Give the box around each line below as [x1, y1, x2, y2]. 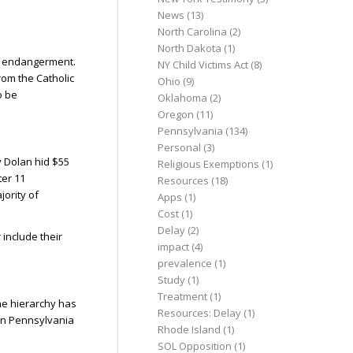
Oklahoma [158, 91, 208, 105]
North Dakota [158, 41, 222, 55]
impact [158, 240, 190, 254]
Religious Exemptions [158, 157, 260, 171]
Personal [158, 140, 202, 154]
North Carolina [158, 24, 228, 39]
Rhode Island [158, 322, 221, 336]
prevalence [158, 256, 213, 270]
